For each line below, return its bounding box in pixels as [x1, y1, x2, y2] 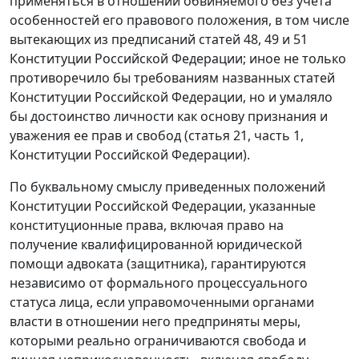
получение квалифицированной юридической [10, 236, 302, 254]
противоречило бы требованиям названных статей [10, 69, 335, 87]
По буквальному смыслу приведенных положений [10, 178, 325, 196]
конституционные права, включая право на [10, 216, 284, 235]
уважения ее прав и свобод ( [10, 127, 188, 145]
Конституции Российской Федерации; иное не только [10, 50, 346, 68]
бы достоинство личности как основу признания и [10, 107, 328, 126]
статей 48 [199, 30, 258, 49]
